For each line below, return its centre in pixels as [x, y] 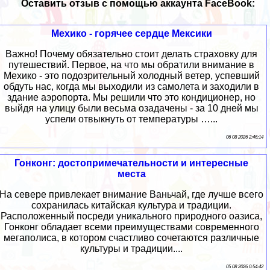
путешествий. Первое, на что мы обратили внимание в [131, 65]
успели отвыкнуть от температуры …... [131, 119]
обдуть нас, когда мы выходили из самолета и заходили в [131, 87]
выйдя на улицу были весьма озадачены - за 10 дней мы [131, 108]
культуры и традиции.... [131, 249]
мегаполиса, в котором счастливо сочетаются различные [131, 238]
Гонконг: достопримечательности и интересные [131, 163]
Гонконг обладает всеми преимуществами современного [131, 227]
